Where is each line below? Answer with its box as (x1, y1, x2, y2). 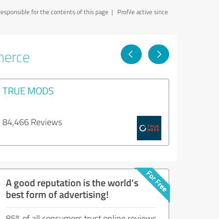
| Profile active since (109, 7, 168, 16)
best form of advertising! (6, 187, 109, 201)
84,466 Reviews (2, 116, 62, 128)
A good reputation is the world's (6, 175, 138, 189)
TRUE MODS (2, 84, 54, 97)
